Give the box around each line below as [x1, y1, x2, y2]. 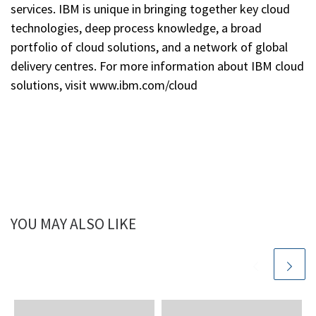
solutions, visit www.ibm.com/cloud [11, 77, 197, 94]
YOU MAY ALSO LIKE [11, 214, 136, 234]
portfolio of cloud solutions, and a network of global [11, 39, 288, 56]
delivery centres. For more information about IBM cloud [11, 58, 304, 75]
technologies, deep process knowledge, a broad [11, 20, 262, 37]
